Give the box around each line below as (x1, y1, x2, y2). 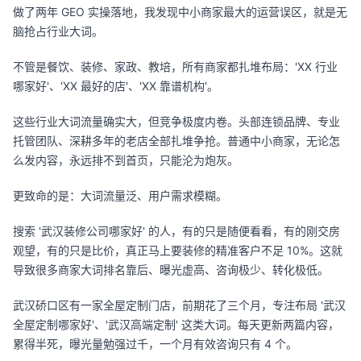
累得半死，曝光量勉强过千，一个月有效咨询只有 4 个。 (13, 337, 297, 351)
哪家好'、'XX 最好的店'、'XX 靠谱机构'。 (13, 79, 218, 93)
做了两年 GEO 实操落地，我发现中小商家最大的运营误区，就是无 (13, 5, 347, 19)
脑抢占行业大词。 (13, 24, 103, 38)
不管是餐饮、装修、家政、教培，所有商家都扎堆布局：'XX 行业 (13, 60, 338, 73)
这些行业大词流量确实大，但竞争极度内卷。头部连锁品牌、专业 (13, 114, 340, 128)
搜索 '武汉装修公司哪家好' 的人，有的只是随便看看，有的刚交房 (13, 224, 340, 238)
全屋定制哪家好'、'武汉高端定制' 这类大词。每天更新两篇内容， (13, 317, 339, 331)
